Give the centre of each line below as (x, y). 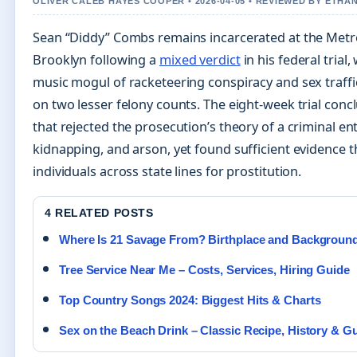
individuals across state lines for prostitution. (167, 171)
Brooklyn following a (96, 59)
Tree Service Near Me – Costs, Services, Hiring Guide (204, 269)
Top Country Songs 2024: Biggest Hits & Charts (190, 300)
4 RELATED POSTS (99, 212)
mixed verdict (200, 59)
